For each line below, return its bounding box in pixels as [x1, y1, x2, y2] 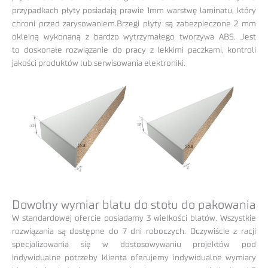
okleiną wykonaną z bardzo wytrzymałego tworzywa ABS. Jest [12, 33, 256, 42]
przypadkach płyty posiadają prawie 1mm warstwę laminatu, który [12, 7, 256, 16]
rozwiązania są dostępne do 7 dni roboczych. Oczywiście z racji [12, 227, 256, 236]
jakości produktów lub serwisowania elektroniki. [12, 59, 185, 68]
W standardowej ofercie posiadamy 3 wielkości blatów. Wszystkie [12, 214, 256, 223]
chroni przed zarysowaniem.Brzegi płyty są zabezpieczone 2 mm [12, 20, 256, 29]
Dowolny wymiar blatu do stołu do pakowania [12, 199, 256, 212]
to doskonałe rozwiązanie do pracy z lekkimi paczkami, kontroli [12, 46, 256, 55]
